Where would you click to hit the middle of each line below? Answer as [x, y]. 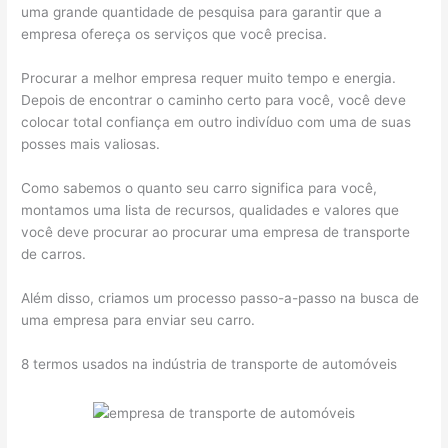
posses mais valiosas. [91, 144]
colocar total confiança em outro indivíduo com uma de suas [216, 122]
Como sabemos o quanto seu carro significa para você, [199, 188]
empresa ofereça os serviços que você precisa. [174, 34]
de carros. [56, 254]
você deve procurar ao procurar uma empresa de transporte [216, 232]
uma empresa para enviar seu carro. [138, 319]
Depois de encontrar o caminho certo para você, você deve [214, 100]
